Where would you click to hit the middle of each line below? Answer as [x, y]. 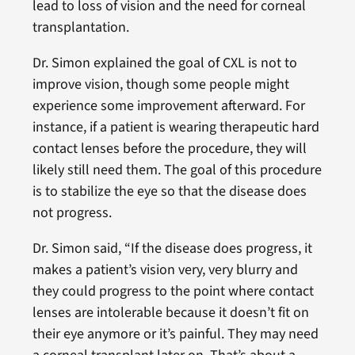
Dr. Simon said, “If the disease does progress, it [172, 248]
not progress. [72, 212]
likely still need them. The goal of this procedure [177, 170]
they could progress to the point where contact [173, 291]
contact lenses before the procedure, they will [169, 148]
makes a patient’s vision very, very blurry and [165, 269]
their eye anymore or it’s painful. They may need [175, 334]
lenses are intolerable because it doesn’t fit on [170, 312]
